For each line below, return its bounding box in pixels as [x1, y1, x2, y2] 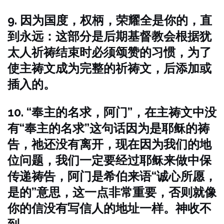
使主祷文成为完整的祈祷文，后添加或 [7, 61, 211, 75]
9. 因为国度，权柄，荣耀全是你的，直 [7, 13, 212, 27]
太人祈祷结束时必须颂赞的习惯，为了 [7, 45, 211, 59]
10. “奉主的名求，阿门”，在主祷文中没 [7, 105, 216, 119]
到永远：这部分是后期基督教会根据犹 [7, 29, 211, 43]
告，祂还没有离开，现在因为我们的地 [7, 137, 211, 151]
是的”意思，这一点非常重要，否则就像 [7, 185, 216, 199]
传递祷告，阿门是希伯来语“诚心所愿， [7, 169, 216, 183]
